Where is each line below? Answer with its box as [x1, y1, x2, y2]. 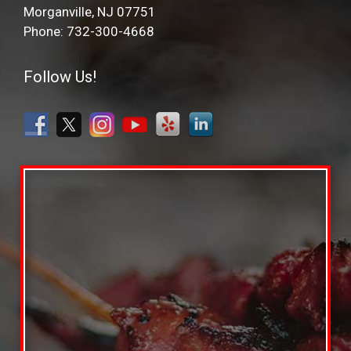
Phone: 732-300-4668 [24, 23, 154, 39]
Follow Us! [24, 67, 96, 86]
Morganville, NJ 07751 [24, 3, 156, 20]
